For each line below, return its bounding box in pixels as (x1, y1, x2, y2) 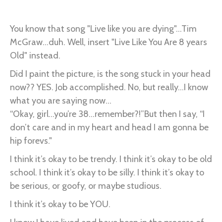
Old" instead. (10, 50, 60, 61)
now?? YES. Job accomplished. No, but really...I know (10, 81, 208, 93)
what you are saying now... (10, 95, 111, 106)
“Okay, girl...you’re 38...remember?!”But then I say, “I (10, 108, 205, 119)
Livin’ (23, 2, 43, 14)
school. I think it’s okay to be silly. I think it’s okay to (10, 166, 204, 178)
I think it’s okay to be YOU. (10, 198, 111, 210)
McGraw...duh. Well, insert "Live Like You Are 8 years (10, 36, 207, 48)
